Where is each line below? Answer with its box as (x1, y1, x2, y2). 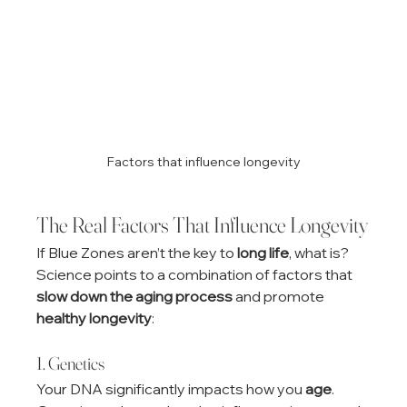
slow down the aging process (36, 286, 233, 305)
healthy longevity (36, 308, 153, 327)
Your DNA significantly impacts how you (36, 379, 306, 398)
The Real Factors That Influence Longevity (36, 211, 369, 238)
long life (237, 243, 290, 262)
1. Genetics (36, 351, 105, 374)
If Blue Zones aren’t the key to (36, 243, 238, 262)
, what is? (289, 243, 352, 262)
